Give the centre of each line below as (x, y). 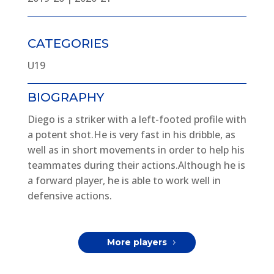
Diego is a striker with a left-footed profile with (137, 119)
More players (137, 242)
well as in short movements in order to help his (136, 150)
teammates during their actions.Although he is (136, 165)
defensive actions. (71, 195)
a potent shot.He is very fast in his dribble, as (131, 134)
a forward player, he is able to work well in (124, 180)
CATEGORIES (68, 43)
